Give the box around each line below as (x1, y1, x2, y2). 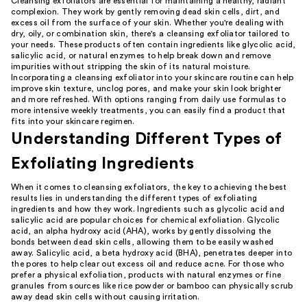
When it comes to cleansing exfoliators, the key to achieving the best (11, 183, 287, 191)
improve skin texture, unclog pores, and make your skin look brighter (11, 84, 282, 93)
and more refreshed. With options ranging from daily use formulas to (11, 95, 286, 103)
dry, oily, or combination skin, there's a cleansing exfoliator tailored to (11, 29, 290, 38)
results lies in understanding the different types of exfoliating (11, 194, 258, 202)
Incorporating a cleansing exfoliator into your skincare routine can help (11, 73, 294, 82)
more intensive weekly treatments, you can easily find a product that (11, 106, 286, 114)
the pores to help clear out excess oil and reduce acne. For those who (11, 260, 284, 268)
